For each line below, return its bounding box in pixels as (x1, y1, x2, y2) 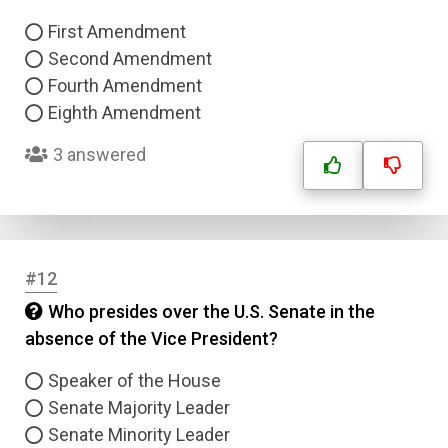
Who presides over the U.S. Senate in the (48, 301, 375, 322)
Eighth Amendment (48, 102, 201, 123)
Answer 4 (29, 45, 105, 66)
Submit (195, 171, 253, 192)
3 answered (53, 144, 146, 165)
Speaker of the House (48, 370, 221, 391)
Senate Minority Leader (48, 424, 230, 445)
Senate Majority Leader (48, 397, 230, 418)
